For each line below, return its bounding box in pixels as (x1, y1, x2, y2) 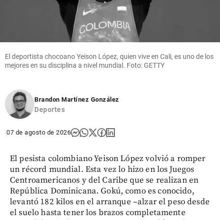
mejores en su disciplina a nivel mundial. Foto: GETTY (5, 61, 165, 70)
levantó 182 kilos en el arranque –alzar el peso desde (10, 196, 210, 208)
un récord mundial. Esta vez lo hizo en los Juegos (10, 164, 194, 175)
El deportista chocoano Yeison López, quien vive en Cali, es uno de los (5, 53, 214, 61)
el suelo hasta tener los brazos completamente (10, 207, 186, 219)
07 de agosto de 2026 (6, 129, 71, 137)
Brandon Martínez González (34, 96, 119, 104)
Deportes (34, 106, 65, 114)
